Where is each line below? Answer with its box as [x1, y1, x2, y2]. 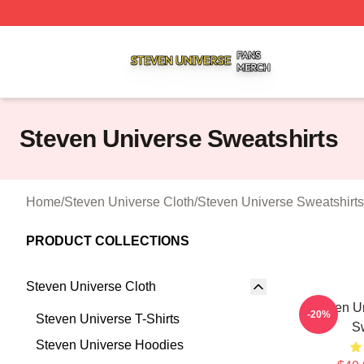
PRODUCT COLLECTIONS [26, 234, 189, 248]
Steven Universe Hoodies [36, 338, 184, 352]
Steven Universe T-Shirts [36, 312, 180, 326]
